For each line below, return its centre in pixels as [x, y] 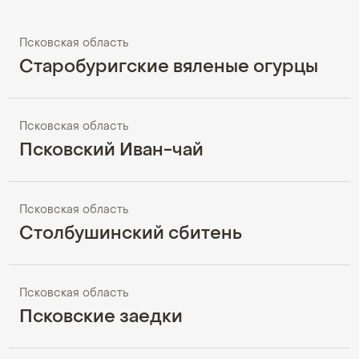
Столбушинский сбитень [131, 235]
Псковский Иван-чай [111, 151]
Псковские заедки [101, 318]
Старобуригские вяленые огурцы [169, 68]
